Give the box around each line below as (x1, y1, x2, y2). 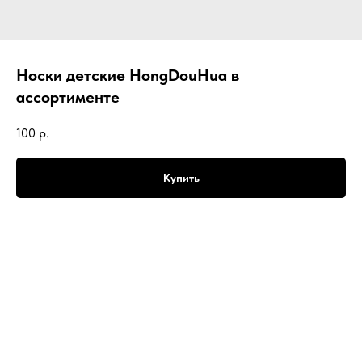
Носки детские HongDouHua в (16, 65, 239, 85)
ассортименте (16, 87, 120, 107)
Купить (162, 170, 200, 184)
